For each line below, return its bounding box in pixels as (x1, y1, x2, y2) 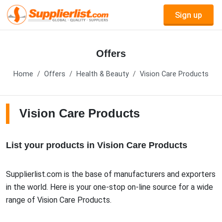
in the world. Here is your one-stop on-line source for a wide (6, 182, 213, 192)
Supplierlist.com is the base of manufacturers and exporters (6, 169, 216, 179)
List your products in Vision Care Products (6, 140, 187, 150)
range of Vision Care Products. (6, 195, 111, 205)
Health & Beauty (76, 70, 129, 78)
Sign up (175, 10, 202, 20)
